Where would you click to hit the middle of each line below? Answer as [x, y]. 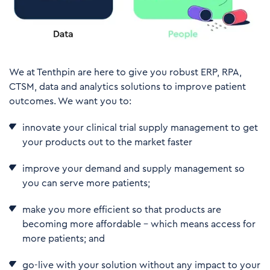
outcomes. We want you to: [70, 102]
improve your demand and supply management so [133, 169]
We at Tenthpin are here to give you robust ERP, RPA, [125, 73]
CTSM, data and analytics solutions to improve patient [127, 87]
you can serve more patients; [86, 184]
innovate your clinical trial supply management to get [140, 128]
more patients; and [64, 239]
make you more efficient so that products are [122, 210]
